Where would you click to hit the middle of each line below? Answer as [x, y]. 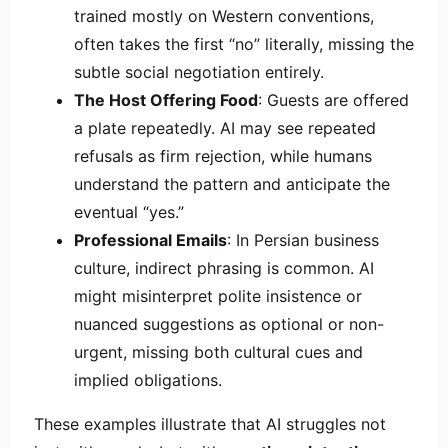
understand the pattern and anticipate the [232, 183]
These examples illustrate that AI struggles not [210, 423]
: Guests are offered [333, 99]
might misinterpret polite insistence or [218, 295]
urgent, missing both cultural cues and [218, 351]
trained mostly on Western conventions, [224, 15]
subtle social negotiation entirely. [199, 71]
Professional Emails [150, 239]
